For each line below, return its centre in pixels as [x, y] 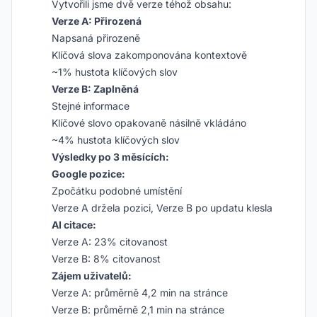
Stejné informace [91, 106]
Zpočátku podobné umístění [117, 191]
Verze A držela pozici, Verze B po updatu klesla [162, 208]
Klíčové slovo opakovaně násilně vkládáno [149, 123]
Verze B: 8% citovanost [106, 259]
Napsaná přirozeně [96, 38]
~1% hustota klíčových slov [115, 72]
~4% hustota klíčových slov [116, 140]
